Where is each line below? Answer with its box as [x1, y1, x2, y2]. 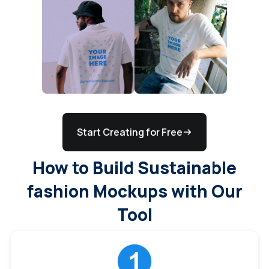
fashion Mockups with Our [26, 179, 243, 202]
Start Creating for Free [77, 125, 183, 139]
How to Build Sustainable [32, 156, 237, 179]
